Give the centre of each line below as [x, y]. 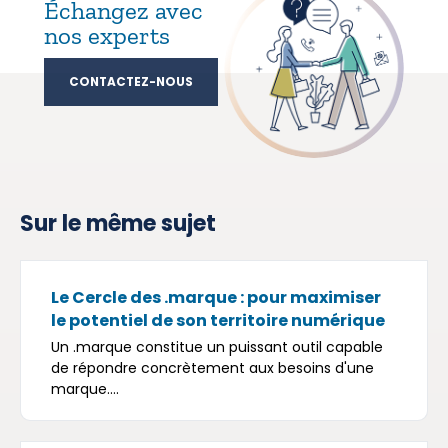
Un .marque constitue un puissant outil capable [217, 346]
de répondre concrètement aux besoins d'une [212, 367]
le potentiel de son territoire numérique [218, 320]
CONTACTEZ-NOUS [131, 82]
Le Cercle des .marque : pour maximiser [216, 297]
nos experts [107, 35]
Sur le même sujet [118, 223]
